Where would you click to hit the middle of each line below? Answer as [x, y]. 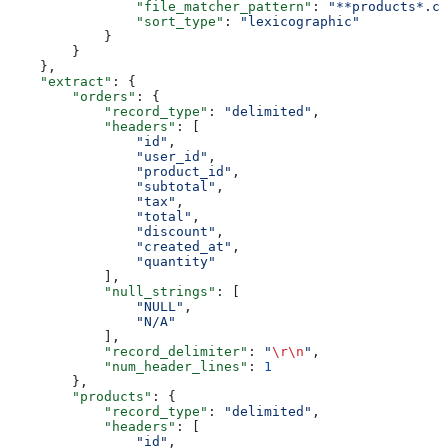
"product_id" [120, 171]
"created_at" [120, 246]
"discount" [112, 231]
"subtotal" [112, 186]
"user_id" [108, 156]
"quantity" [112, 261]
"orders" [72, 96]
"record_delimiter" [128, 351]
